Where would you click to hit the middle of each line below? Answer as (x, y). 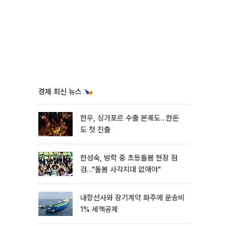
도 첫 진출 (95, 130)
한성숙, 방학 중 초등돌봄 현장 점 (129, 158)
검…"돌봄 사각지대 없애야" (121, 169)
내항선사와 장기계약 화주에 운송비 (132, 198)
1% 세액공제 (99, 209)
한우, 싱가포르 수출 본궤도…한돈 (130, 118)
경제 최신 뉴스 (60, 92)
